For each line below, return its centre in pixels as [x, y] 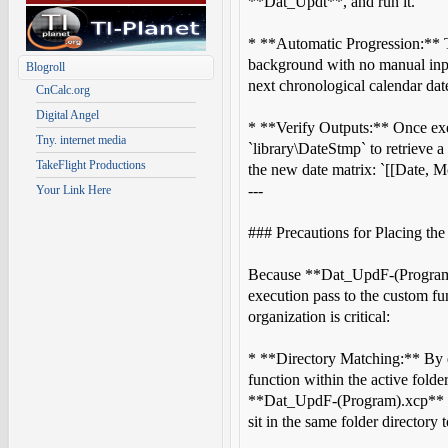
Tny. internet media [81, 140]
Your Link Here [73, 190]
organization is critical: [319, 316]
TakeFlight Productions [91, 165]
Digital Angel [67, 115]
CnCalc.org [63, 90]
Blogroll [45, 67]
